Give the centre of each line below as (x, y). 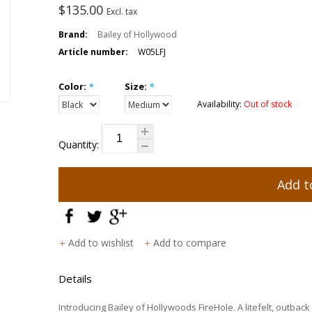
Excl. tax (122, 11)
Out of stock (268, 104)
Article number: (93, 52)
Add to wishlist (102, 243)
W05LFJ (152, 52)
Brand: (73, 34)
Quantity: (80, 144)
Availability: (221, 104)
